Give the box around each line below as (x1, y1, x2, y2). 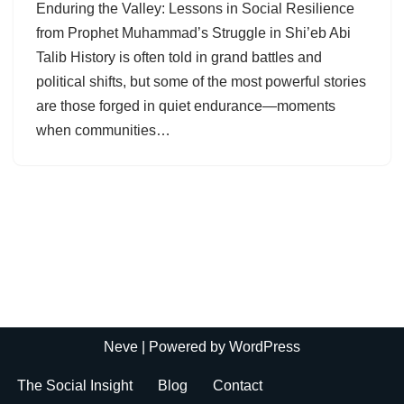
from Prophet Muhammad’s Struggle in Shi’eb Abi (36, 25, 351, 41)
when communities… (36, 123, 174, 138)
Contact (213, 378, 262, 393)
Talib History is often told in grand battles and (36, 50, 322, 65)
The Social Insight (17, 378, 133, 393)
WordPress (229, 339, 300, 354)
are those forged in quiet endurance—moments (36, 98, 335, 114)
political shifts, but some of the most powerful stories (36, 74, 366, 89)
